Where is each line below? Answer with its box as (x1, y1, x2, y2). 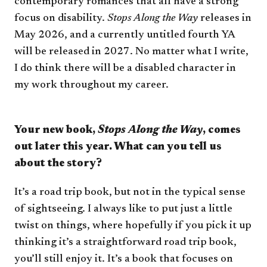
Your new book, (14, 125, 98, 136)
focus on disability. (14, 13, 107, 24)
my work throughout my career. (14, 80, 169, 91)
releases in (200, 13, 252, 24)
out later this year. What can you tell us (14, 142, 222, 153)
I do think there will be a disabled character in (14, 63, 236, 74)
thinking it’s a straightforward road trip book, (14, 237, 237, 249)
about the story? (14, 159, 102, 170)
